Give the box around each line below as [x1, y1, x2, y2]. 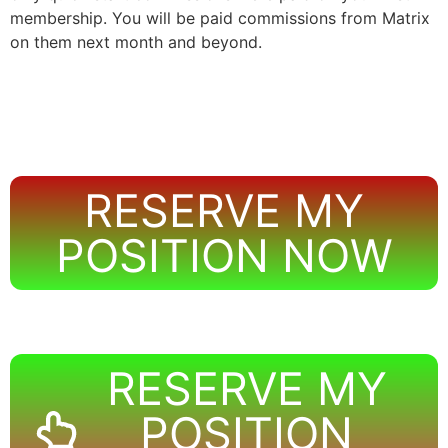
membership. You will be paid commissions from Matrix [10, 8, 430, 28]
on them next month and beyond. [10, 32, 262, 52]
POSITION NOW [55, 228, 393, 283]
